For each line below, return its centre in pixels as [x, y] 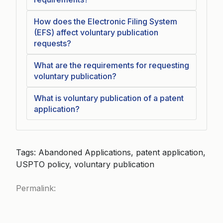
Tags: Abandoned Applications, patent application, [111, 152]
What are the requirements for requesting [111, 65]
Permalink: [36, 188]
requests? [53, 43]
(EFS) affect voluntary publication [96, 32]
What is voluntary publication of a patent [109, 98]
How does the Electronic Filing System [106, 21]
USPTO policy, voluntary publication [85, 164]
